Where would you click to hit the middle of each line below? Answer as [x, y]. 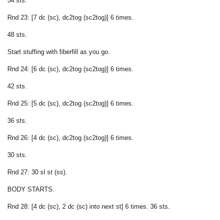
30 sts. [17, 155]
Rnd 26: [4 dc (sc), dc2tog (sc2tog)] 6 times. [70, 137]
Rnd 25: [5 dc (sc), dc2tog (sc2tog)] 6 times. [70, 103]
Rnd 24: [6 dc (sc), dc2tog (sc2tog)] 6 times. [70, 69]
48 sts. [17, 34]
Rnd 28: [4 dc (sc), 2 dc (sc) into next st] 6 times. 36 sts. [89, 206]
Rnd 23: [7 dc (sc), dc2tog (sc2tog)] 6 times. [70, 17]
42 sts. [17, 86]
